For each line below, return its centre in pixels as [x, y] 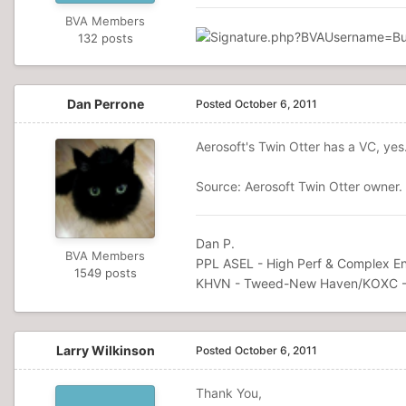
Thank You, [229, 393]
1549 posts [105, 273]
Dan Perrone [105, 104]
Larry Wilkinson [105, 350]
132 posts [105, 38]
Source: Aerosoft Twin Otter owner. [299, 186]
